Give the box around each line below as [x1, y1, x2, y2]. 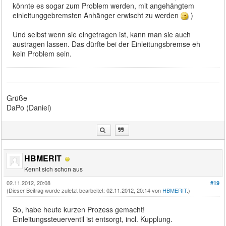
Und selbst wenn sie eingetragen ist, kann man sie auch [13, 29, 191, 40]
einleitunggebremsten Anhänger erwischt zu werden [13, 10, 181, 20]
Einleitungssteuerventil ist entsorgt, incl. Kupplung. [13, 214, 173, 224]
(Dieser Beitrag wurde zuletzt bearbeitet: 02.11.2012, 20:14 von [7, 186, 163, 195]
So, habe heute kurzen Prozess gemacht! [13, 204, 145, 215]
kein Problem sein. [13, 48, 72, 59]
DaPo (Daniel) [7, 102, 52, 113]
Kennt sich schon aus [24, 164, 83, 174]
